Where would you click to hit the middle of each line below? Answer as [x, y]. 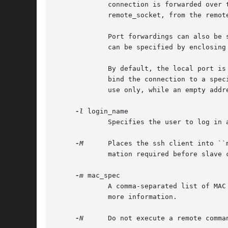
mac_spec [102, 176]
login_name [106, 111]
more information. [116, 197]
